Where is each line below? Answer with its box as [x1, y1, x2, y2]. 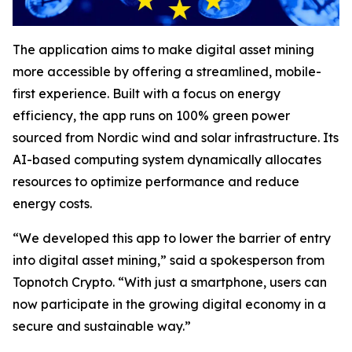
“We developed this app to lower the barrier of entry [13, 229, 331, 246]
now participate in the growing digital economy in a [13, 295, 326, 312]
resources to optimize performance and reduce [13, 173, 299, 189]
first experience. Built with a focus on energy [13, 85, 280, 101]
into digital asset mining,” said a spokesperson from [13, 251, 324, 268]
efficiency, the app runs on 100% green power [13, 107, 290, 123]
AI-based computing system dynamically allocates [13, 151, 321, 167]
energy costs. [13, 195, 92, 211]
